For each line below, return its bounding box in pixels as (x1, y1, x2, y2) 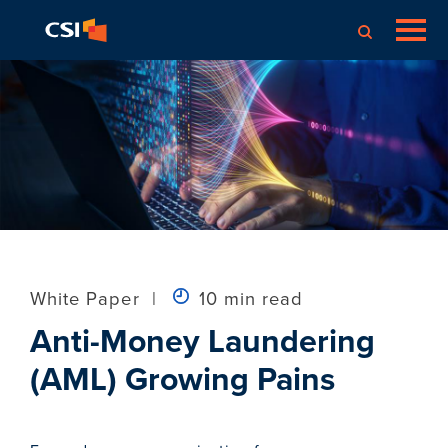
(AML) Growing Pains (30, 355, 335, 402)
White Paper (30, 285, 140, 311)
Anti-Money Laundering (30, 317, 375, 364)
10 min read (192, 285, 304, 311)
